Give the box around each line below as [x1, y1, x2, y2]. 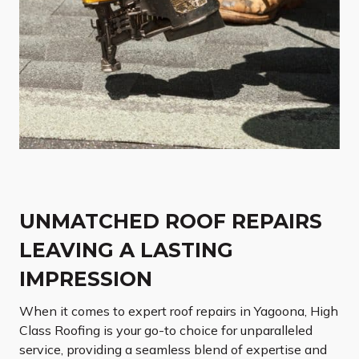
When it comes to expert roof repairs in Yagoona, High [19, 303, 338, 320]
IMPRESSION [19, 267, 152, 292]
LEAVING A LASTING [19, 238, 233, 263]
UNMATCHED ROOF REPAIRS [19, 209, 322, 234]
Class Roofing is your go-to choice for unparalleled [19, 322, 313, 339]
